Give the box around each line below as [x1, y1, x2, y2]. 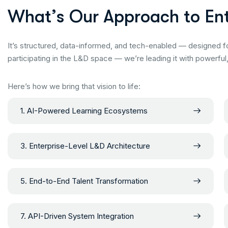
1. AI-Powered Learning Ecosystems [20, 105, 148, 116]
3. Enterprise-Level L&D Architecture [20, 140, 150, 151]
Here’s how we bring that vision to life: [8, 81, 140, 91]
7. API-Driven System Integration [20, 211, 134, 221]
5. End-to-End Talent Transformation [20, 176, 148, 186]
